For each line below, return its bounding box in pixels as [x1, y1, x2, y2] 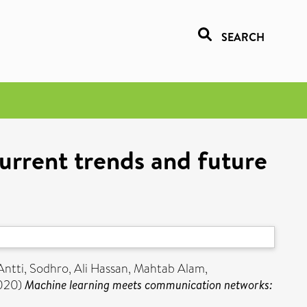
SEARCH [221, 29, 265, 45]
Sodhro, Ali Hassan [29, 260, 128, 278]
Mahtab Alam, [134, 260, 208, 278]
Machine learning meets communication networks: [25, 276, 273, 293]
